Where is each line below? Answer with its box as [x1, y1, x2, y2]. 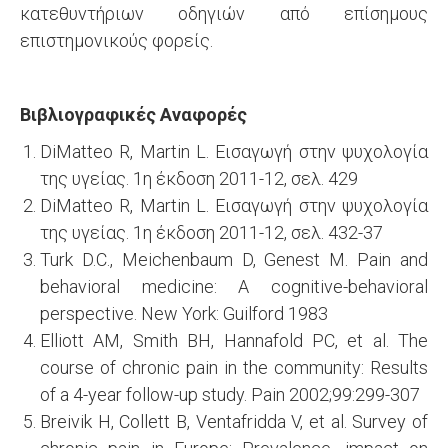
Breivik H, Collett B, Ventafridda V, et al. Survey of [40, 411, 428, 432]
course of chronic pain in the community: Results [40, 357, 428, 378]
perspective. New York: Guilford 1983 [40, 303, 328, 324]
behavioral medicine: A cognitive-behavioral [40, 276, 428, 297]
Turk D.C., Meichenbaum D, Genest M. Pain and [40, 249, 428, 270]
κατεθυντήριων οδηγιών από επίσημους [20, 3, 428, 24]
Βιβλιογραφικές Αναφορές [20, 104, 247, 125]
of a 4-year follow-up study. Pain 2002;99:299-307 [40, 384, 420, 405]
